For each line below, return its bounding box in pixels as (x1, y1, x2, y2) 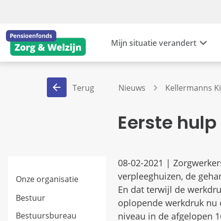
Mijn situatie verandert (111, 37, 196, 48)
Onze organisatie (16, 173, 78, 184)
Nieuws (118, 82, 146, 93)
